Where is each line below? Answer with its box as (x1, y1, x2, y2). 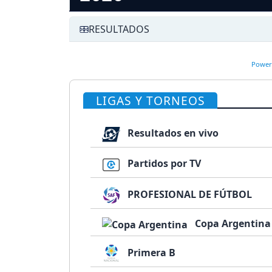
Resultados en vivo (125, 126, 219, 140)
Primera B (125, 245, 176, 259)
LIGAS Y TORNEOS (95, 92, 205, 109)
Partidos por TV (125, 157, 202, 171)
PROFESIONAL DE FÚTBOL (125, 187, 253, 201)
